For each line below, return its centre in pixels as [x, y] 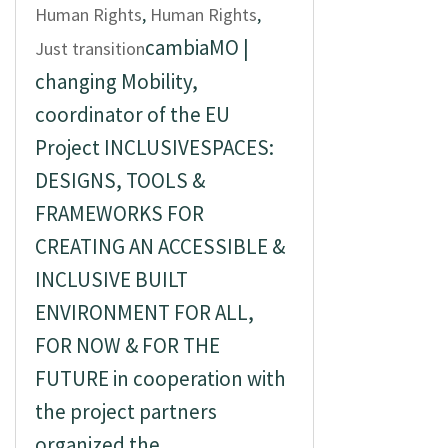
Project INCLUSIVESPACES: [154, 147]
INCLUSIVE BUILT [111, 279]
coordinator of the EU [132, 114]
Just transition [89, 48]
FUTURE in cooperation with [160, 378]
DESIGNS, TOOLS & [119, 180]
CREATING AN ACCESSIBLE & [159, 246]
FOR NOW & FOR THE [127, 345]
